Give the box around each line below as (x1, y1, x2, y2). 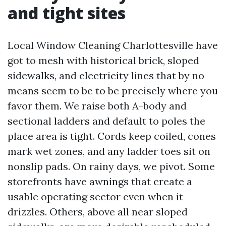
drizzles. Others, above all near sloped (8, 205, 188, 218)
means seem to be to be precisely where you (8, 84, 218, 97)
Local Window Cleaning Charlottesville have (8, 39, 218, 51)
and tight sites (8, 2, 126, 24)
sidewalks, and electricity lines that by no (8, 69, 204, 82)
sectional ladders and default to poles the (8, 115, 205, 127)
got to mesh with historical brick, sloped (8, 54, 199, 67)
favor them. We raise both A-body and (8, 99, 187, 112)
